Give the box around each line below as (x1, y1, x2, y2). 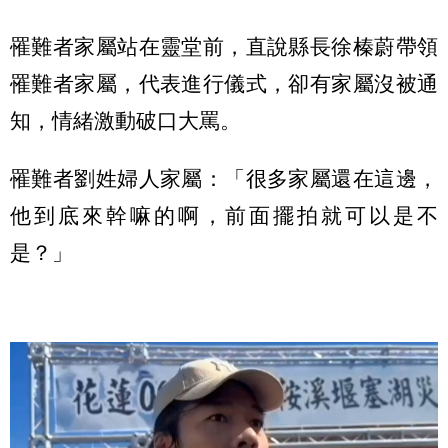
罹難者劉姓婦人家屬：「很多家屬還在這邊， (10, 166, 438, 190)
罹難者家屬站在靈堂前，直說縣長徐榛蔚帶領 (10, 34, 438, 58)
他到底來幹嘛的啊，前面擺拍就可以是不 (10, 203, 438, 227)
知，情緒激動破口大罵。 (10, 108, 241, 132)
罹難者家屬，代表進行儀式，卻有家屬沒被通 (10, 71, 438, 95)
